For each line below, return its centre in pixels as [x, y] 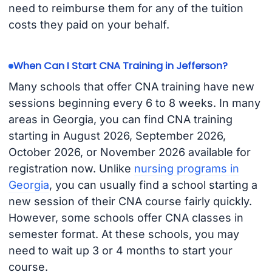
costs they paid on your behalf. [89, 25]
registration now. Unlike [71, 168]
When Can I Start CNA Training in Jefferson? [120, 66]
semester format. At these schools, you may [124, 234]
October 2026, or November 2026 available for [129, 152]
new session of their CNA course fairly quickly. [130, 201]
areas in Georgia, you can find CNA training [120, 119]
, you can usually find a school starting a [153, 185]
